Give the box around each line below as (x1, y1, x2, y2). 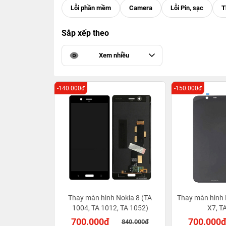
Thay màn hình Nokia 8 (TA (68, 194, 152, 202)
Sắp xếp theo (62, 28, 109, 38)
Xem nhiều (99, 51, 129, 59)
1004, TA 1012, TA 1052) (72, 204, 148, 212)
